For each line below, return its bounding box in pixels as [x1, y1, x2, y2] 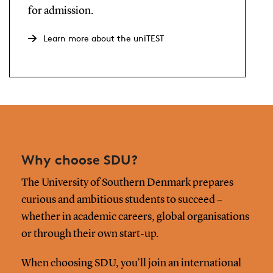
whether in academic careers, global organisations [21, 211, 249, 222]
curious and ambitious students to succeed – [21, 194, 222, 205]
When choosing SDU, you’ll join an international [21, 257, 241, 269]
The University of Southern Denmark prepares [21, 177, 233, 188]
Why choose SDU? [21, 151, 138, 168]
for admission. [27, 5, 93, 17]
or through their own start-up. [21, 228, 158, 239]
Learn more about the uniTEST [43, 33, 164, 44]
